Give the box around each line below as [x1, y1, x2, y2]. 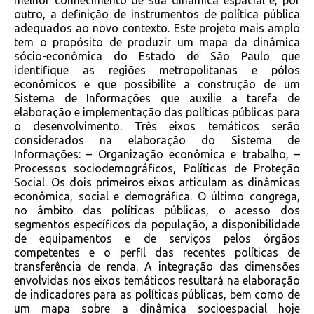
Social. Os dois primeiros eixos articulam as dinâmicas [14, 176, 300, 189]
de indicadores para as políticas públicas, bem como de [14, 288, 300, 301]
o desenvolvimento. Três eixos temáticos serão [14, 120, 300, 133]
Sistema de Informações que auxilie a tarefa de [14, 92, 300, 105]
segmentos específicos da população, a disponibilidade [14, 218, 300, 231]
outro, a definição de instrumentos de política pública [14, 8, 300, 21]
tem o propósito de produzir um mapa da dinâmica [14, 36, 300, 49]
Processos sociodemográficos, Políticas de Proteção [14, 162, 300, 175]
